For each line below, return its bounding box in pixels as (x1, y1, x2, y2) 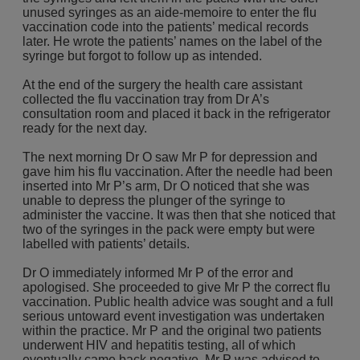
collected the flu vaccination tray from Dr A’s (22, 92, 269, 106)
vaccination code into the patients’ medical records (22, 20, 309, 34)
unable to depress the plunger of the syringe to (22, 194, 285, 207)
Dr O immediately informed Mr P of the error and (22, 266, 293, 280)
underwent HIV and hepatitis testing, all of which (22, 338, 296, 352)
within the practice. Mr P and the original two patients (22, 324, 321, 337)
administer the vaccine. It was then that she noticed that (22, 208, 335, 222)
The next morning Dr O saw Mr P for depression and (22, 150, 317, 164)
